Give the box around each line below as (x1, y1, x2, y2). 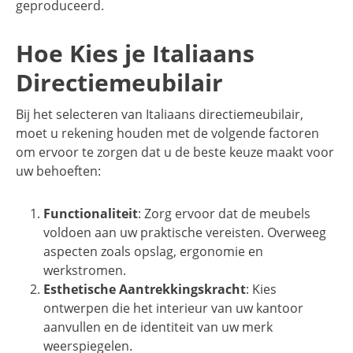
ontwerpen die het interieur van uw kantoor (43, 299, 303, 318)
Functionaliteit (43, 205, 138, 223)
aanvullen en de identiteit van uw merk (43, 318, 273, 336)
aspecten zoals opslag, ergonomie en (43, 243, 263, 261)
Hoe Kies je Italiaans (16, 37, 255, 70)
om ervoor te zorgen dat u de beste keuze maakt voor (16, 143, 334, 162)
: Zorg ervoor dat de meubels (138, 205, 310, 223)
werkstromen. (43, 262, 126, 280)
